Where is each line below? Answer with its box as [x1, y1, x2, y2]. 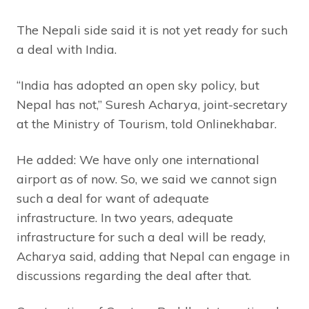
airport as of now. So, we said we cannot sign [17, 170, 277, 187]
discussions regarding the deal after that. [17, 267, 251, 283]
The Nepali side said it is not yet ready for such [17, 21, 288, 38]
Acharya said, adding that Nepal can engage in [17, 248, 290, 264]
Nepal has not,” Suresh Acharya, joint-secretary [17, 96, 288, 112]
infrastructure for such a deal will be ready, [17, 228, 266, 245]
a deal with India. [17, 41, 117, 57]
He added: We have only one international [17, 151, 259, 168]
